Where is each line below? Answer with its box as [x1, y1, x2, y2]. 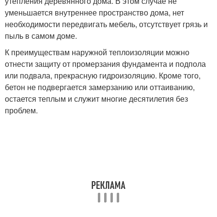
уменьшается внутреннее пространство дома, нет [5, 6, 184, 18]
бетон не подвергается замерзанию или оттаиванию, [5, 81, 195, 93]
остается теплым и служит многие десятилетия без [5, 93, 188, 104]
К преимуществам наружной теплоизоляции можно [5, 46, 189, 58]
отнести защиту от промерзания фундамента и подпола [5, 58, 206, 69]
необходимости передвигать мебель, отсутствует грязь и [5, 18, 208, 30]
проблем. [5, 104, 38, 116]
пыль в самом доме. [5, 30, 77, 41]
